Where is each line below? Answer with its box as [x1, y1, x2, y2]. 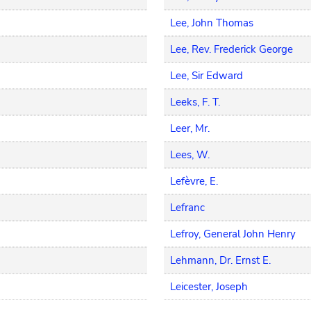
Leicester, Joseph [170, 280, 249, 294]
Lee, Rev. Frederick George [170, 42, 294, 56]
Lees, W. [170, 148, 210, 162]
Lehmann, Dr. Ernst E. [170, 253, 271, 267]
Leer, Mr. [170, 121, 210, 135]
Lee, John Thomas [170, 16, 254, 30]
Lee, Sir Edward [170, 69, 244, 83]
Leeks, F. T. [170, 95, 221, 109]
